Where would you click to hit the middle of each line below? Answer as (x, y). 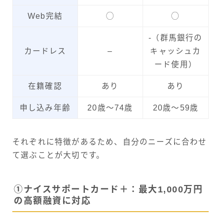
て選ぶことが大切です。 (59, 155)
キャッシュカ (176, 51)
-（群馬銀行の (176, 37)
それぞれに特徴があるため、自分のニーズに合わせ (110, 142)
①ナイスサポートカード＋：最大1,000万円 (108, 189)
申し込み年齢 (45, 108)
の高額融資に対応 (52, 201)
